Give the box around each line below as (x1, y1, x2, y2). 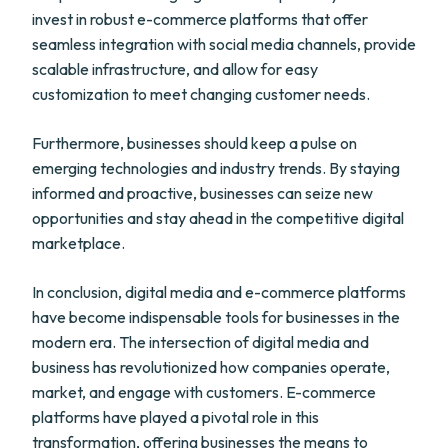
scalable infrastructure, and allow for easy (32, 59, 318, 79)
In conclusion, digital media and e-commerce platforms (32, 282, 406, 302)
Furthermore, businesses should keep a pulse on (32, 133, 357, 153)
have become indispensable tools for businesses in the (32, 307, 400, 327)
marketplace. (32, 233, 125, 253)
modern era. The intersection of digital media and (32, 332, 369, 352)
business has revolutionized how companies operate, (32, 357, 390, 377)
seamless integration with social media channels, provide (32, 34, 416, 54)
